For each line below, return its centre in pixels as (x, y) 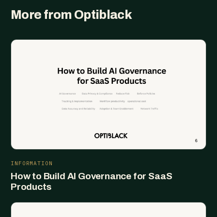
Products (31, 186)
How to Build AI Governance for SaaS (92, 176)
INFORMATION (32, 163)
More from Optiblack (71, 15)
